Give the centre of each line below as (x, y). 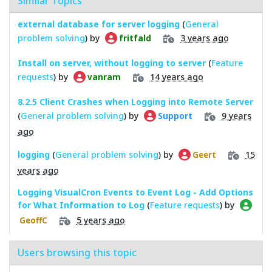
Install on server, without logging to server (111, 63)
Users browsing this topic (77, 253)
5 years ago (100, 220)
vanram (103, 77)
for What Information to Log (81, 205)
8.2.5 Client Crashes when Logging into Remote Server (135, 101)
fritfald (134, 38)
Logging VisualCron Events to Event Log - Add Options (135, 192)
